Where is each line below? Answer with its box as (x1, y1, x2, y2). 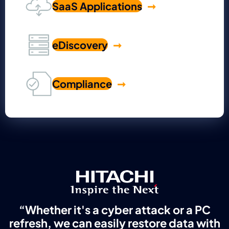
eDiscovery (52, 38, 108, 52)
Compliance (52, 77, 112, 90)
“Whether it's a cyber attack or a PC (18, 202, 211, 217)
